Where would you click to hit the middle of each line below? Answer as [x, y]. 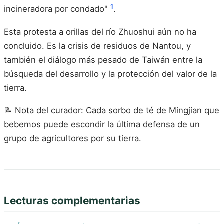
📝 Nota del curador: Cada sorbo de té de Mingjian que [112, 111]
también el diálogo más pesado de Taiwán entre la [103, 60]
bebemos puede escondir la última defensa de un [102, 125]
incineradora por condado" [57, 9]
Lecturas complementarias [72, 201]
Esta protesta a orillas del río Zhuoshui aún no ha [100, 32]
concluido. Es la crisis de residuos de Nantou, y [97, 46]
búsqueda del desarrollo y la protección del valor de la [110, 74]
